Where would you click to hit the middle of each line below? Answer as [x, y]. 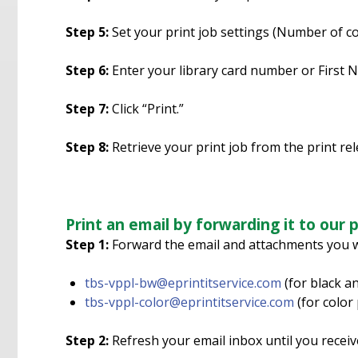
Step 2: [87, 340]
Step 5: [87, 32]
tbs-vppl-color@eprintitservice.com [189, 302]
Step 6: [87, 70]
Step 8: [87, 147]
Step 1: [87, 244]
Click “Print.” [146, 108]
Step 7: [87, 108]
